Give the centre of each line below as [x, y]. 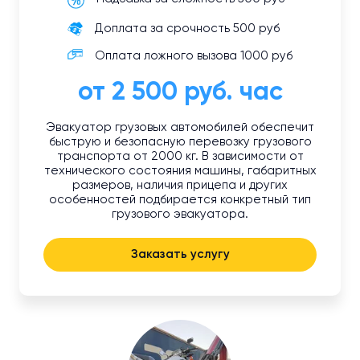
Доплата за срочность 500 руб [187, 29]
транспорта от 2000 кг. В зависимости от [180, 157]
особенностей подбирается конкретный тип [180, 200]
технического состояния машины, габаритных [180, 171]
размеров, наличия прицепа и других [180, 186]
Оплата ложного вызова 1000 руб [194, 56]
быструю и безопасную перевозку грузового [180, 142]
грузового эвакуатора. [180, 215]
